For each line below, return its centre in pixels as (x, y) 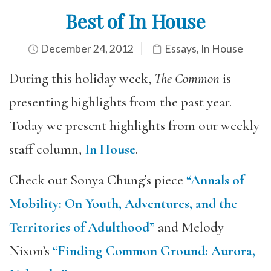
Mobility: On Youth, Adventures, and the (123, 204)
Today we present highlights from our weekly (134, 126)
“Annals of (215, 180)
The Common (187, 79)
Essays (181, 49)
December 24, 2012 (86, 49)
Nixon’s (31, 251)
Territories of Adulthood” (82, 227)
